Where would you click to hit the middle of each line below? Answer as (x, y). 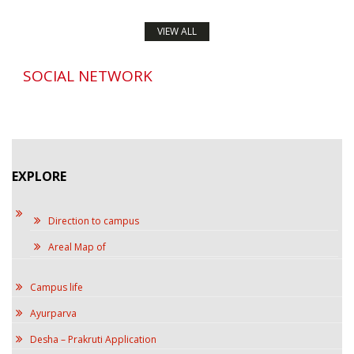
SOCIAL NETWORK (88, 75)
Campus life (56, 287)
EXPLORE (39, 176)
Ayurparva (53, 313)
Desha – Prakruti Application (93, 339)
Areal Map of (77, 247)
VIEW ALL (177, 31)
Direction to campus (94, 220)
